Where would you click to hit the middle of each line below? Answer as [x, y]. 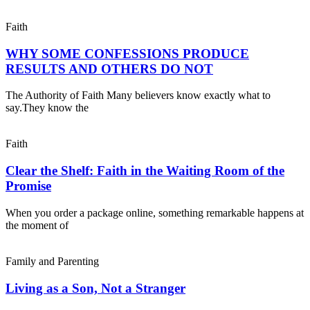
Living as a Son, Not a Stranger [95, 288]
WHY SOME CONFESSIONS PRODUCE [127, 53]
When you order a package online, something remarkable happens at [155, 212]
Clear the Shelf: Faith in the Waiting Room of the [145, 171]
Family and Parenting [52, 261]
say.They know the [47, 108]
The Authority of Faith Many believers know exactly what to [138, 95]
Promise [28, 186]
